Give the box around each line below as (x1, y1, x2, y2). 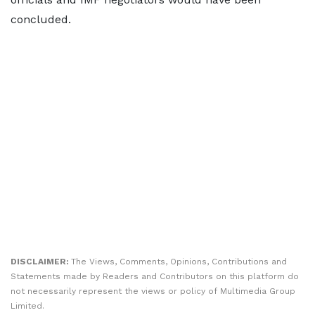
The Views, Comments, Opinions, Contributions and (71, 256, 287, 266)
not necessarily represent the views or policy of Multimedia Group (11, 285, 295, 296)
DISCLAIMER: (11, 256, 71, 266)
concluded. (11, 12, 71, 26)
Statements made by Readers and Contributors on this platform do (11, 271, 299, 281)
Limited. (11, 300, 44, 311)
